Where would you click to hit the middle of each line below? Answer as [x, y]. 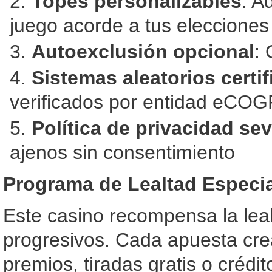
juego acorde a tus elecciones [139, 25]
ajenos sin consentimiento [122, 152]
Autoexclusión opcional [143, 52]
